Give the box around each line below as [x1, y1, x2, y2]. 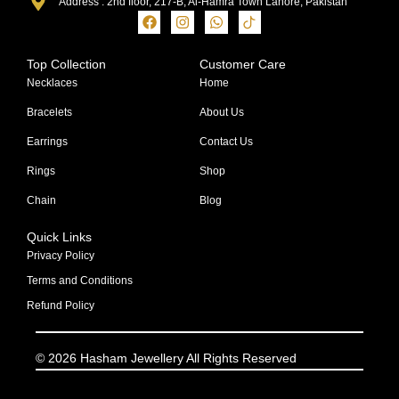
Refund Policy [27, 298, 94, 312]
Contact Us [199, 134, 253, 148]
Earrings [27, 134, 68, 148]
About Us [199, 105, 244, 118]
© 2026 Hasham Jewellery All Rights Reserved [36, 350, 297, 365]
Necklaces [27, 76, 77, 89]
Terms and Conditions [27, 273, 133, 287]
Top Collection [27, 56, 106, 71]
